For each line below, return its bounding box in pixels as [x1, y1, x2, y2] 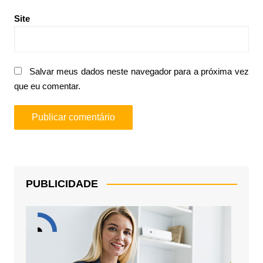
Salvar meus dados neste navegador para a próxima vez [29, 66, 249, 76]
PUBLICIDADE [25, 177, 98, 190]
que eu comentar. [14, 80, 80, 91]
